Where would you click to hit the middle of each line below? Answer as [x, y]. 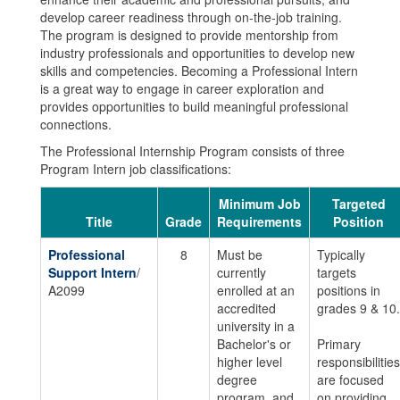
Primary [339, 344]
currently [242, 272]
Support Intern [92, 272]
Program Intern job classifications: [136, 169]
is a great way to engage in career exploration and [182, 88]
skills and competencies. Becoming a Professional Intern [199, 71]
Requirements [259, 221]
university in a [256, 326]
